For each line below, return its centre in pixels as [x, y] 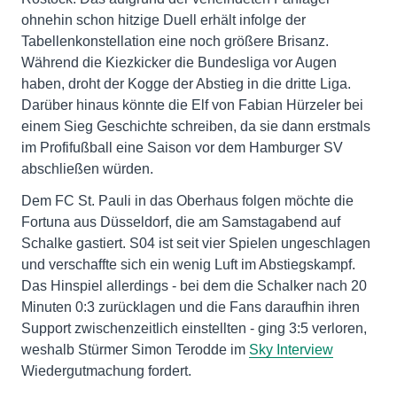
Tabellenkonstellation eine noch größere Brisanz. [175, 42]
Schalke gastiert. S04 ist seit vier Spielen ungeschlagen [196, 244]
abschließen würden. [87, 169]
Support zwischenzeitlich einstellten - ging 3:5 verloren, [194, 329]
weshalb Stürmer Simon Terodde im [135, 350]
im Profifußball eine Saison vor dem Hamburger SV [182, 148]
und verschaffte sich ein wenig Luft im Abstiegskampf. [188, 265]
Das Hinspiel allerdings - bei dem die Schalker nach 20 [194, 286]
